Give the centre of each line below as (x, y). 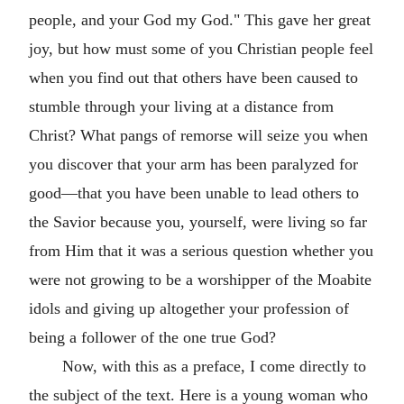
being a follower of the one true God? (152, 337)
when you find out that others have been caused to (193, 78)
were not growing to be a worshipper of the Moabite (200, 280)
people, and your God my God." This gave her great (200, 20)
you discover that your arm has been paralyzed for (193, 164)
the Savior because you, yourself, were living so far (198, 222)
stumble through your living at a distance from (181, 106)
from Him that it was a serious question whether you (201, 251)
